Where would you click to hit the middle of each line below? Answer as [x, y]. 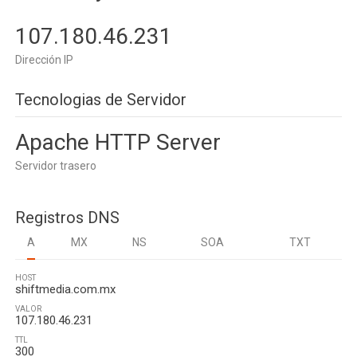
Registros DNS [67, 218]
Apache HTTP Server [118, 142]
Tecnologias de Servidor [101, 100]
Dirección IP [44, 60]
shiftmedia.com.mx [65, 289]
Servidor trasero [56, 166]
